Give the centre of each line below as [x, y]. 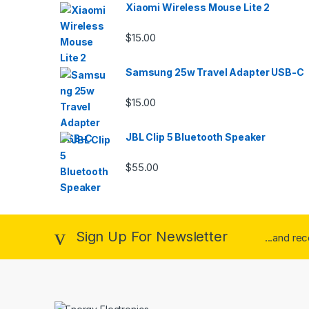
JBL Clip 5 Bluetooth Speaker [196, 137]
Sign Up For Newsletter [151, 236]
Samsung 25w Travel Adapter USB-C [215, 72]
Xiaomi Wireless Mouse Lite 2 [198, 8]
